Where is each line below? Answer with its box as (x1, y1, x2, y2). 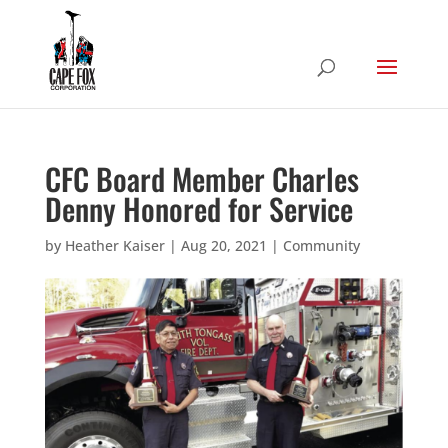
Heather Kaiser (64, 236, 165, 255)
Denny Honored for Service (44, 186, 353, 231)
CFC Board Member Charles (44, 156, 359, 201)
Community (282, 236, 360, 255)
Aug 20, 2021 (180, 236, 267, 255)
